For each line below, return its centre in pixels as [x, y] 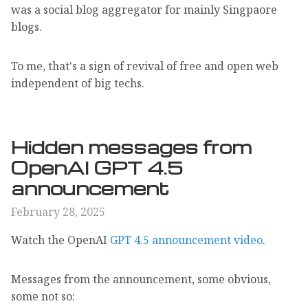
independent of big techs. [78, 83]
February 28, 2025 [58, 211]
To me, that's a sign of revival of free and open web [145, 66]
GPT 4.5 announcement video [186, 240]
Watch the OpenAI [60, 240]
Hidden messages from [131, 146]
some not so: [43, 296]
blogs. [26, 26]
